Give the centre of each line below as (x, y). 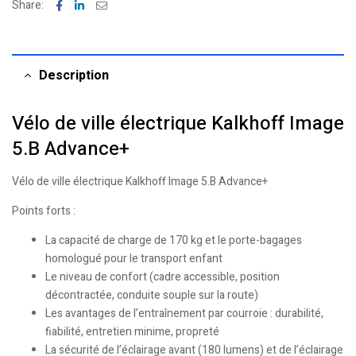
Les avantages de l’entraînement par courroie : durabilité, (184, 313)
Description (74, 75)
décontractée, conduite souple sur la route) (152, 295)
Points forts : (44, 211)
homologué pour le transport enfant (134, 258)
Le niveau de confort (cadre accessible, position (163, 277)
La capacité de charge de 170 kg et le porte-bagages (174, 240)
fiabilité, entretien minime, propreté (132, 331)
